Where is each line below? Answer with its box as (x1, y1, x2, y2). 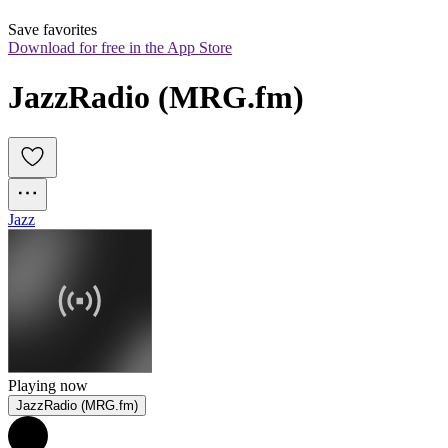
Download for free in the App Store (8, 39, 232, 57)
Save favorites (8, 21, 97, 39)
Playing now (8, 377, 88, 395)
